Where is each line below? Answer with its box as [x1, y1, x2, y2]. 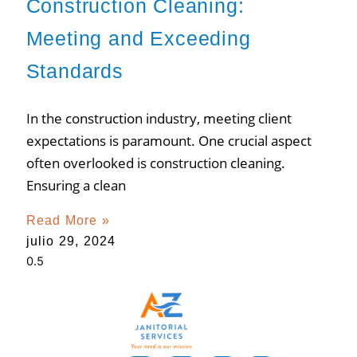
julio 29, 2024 [25, 233, 116, 248]
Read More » [25, 213, 110, 227]
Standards [25, 59, 124, 82]
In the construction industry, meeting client [25, 108, 292, 127]
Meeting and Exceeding [25, 26, 251, 49]
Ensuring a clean [25, 175, 126, 194]
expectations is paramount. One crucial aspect [25, 131, 312, 150]
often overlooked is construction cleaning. [25, 153, 285, 172]
